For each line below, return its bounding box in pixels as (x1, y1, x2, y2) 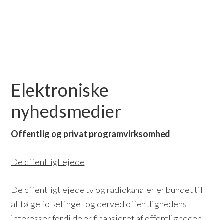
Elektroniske (11, 79, 109, 101)
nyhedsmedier (11, 100, 122, 122)
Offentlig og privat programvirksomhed (11, 128, 171, 139)
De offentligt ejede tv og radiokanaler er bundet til (11, 184, 203, 195)
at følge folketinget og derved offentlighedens (11, 198, 187, 209)
